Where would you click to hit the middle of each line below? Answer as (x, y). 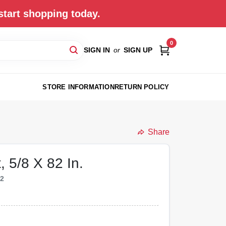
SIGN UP (138, 50)
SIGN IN (97, 50)
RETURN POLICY (142, 87)
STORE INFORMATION (78, 87)
